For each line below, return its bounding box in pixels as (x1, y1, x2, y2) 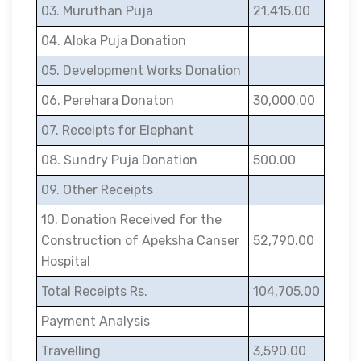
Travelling (41, 343, 101, 359)
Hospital (41, 254, 90, 269)
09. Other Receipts (41, 182, 153, 197)
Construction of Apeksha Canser (41, 233, 239, 248)
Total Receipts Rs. (41, 284, 147, 299)
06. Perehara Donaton (41, 93, 174, 108)
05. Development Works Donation (41, 63, 241, 78)
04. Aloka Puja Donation (41, 33, 186, 48)
